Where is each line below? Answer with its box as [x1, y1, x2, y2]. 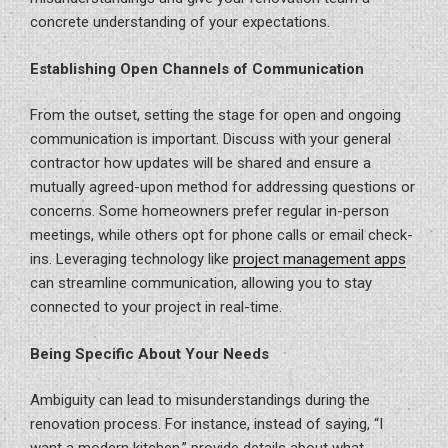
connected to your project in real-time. [30, 298, 282, 316]
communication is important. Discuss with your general [30, 130, 391, 148]
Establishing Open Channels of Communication [30, 59, 364, 78]
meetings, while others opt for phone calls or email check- [30, 226, 413, 244]
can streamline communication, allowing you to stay [30, 274, 372, 292]
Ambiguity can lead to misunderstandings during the [30, 391, 370, 409]
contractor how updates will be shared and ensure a [30, 154, 371, 172]
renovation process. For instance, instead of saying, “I [30, 415, 383, 433]
